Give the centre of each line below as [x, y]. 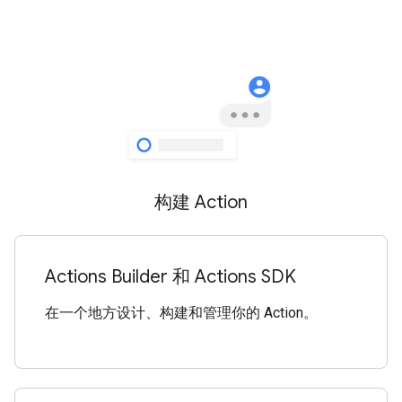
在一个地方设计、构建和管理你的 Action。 [182, 312]
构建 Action [201, 203]
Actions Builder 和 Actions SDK [171, 276]
